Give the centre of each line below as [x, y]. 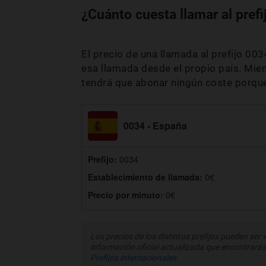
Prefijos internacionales [133, 258]
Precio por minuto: [127, 195]
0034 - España [155, 126]
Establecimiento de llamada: [146, 177]
